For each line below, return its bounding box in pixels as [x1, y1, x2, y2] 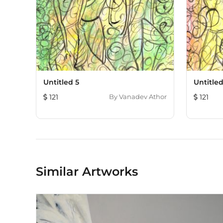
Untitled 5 [43, 78, 79, 87]
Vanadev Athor [119, 93, 167, 101]
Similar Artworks [36, 164, 138, 179]
